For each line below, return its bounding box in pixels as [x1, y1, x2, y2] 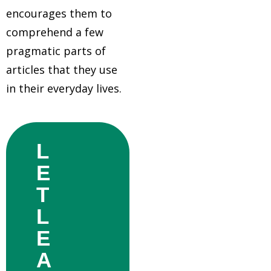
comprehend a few [6, 25, 103, 39]
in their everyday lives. [6, 81, 122, 96]
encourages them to [6, 6, 112, 21]
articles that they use [6, 62, 117, 77]
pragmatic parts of [6, 44, 106, 58]
